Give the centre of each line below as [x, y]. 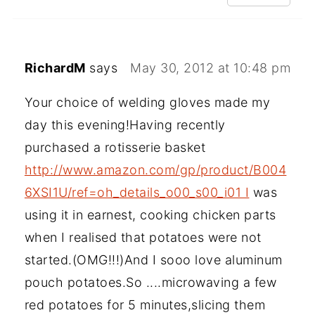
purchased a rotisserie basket [115, 148]
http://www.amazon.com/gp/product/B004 [155, 170]
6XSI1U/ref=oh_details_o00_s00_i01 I [137, 193]
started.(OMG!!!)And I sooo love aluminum [153, 260]
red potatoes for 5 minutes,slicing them [145, 305]
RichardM [55, 68]
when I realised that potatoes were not [143, 238]
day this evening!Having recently [125, 125]
